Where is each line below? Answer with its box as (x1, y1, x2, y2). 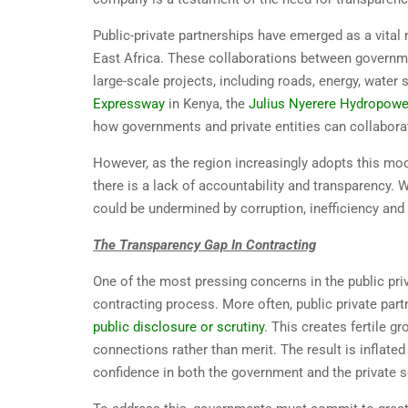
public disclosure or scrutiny (93, 319, 264, 336)
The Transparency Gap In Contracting (93, 237, 316, 254)
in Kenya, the (165, 96, 249, 113)
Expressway (93, 96, 165, 113)
